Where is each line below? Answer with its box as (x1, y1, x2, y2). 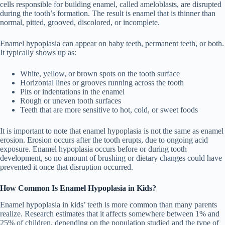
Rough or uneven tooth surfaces (20, 96, 121, 105)
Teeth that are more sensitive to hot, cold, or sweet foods (20, 105, 198, 114)
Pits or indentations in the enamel (20, 87, 125, 96)
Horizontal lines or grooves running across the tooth (20, 78, 184, 87)
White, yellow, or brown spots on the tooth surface (20, 69, 180, 78)
